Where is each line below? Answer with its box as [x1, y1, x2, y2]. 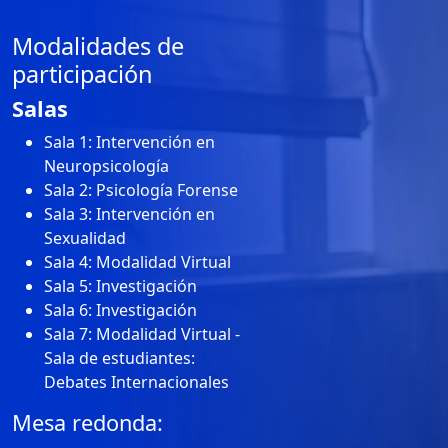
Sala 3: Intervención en [44, 202, 215, 225]
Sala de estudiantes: [44, 346, 195, 369]
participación [12, 57, 153, 90]
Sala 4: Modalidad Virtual [44, 250, 231, 273]
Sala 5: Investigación [44, 274, 197, 297]
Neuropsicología [44, 154, 169, 177]
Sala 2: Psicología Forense [44, 178, 238, 201]
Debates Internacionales [44, 370, 229, 393]
